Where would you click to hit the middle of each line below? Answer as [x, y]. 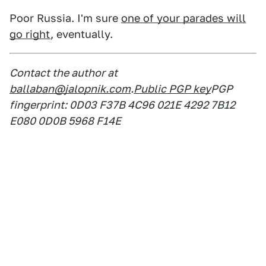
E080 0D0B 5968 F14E [65, 121]
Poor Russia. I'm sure [65, 18]
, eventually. [82, 34]
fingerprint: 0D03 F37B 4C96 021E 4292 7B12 [122, 105]
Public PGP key [172, 89]
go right [30, 34]
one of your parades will [183, 18]
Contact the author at [64, 73]
